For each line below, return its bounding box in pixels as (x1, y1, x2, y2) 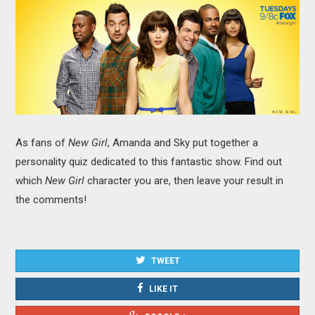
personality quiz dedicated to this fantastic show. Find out (15, 155, 283, 168)
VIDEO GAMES (30, 75, 92, 91)
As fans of (15, 136, 69, 149)
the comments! (15, 193, 87, 206)
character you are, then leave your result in (87, 174, 284, 187)
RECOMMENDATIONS (30, 182, 121, 198)
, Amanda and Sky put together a (108, 136, 259, 149)
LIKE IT (149, 283, 178, 294)
